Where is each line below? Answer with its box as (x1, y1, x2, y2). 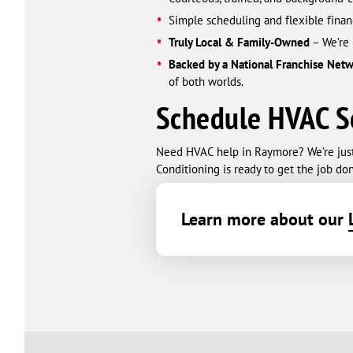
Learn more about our (181, 207, 348, 230)
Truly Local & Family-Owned (168, 34, 310, 50)
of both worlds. (168, 73, 243, 89)
